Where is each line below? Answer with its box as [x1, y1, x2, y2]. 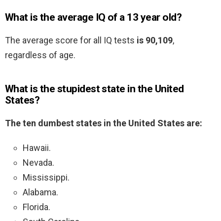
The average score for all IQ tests [5, 35, 137, 46]
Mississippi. [23, 172, 70, 183]
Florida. [23, 202, 50, 213]
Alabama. [23, 187, 58, 198]
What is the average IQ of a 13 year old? [5, 11, 182, 24]
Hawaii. [23, 143, 51, 153]
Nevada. [23, 157, 54, 168]
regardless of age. [5, 50, 75, 61]
